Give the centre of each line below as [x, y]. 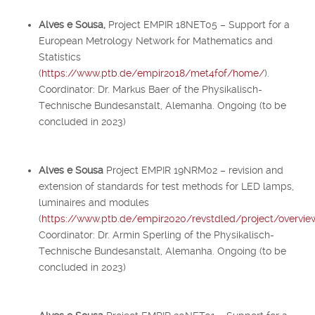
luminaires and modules [94, 202]
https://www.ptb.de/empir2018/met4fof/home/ [153, 73]
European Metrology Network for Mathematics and [156, 40]
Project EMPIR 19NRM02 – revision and [193, 170]
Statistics [60, 57]
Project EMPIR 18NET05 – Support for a [199, 24]
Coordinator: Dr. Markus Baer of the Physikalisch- [150, 89]
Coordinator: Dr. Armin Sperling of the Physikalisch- [156, 234]
